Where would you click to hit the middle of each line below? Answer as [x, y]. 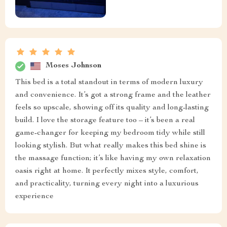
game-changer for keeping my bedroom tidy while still [110, 133]
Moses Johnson [73, 66]
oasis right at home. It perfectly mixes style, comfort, [107, 171]
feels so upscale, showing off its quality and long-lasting [112, 108]
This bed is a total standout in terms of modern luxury [109, 82]
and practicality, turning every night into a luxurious [107, 184]
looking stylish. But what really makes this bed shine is [111, 146]
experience [34, 196]
